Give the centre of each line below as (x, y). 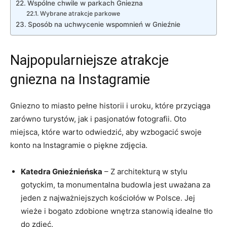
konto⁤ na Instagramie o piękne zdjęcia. (79, 145)
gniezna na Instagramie (80, 79)
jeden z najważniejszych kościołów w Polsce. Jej (108, 198)
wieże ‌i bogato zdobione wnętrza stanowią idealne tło (117, 211)
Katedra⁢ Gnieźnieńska (62, 171)
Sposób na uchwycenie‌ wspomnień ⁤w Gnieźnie (104, 24)
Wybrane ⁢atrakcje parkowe (80, 13)
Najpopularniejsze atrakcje (89, 60)
